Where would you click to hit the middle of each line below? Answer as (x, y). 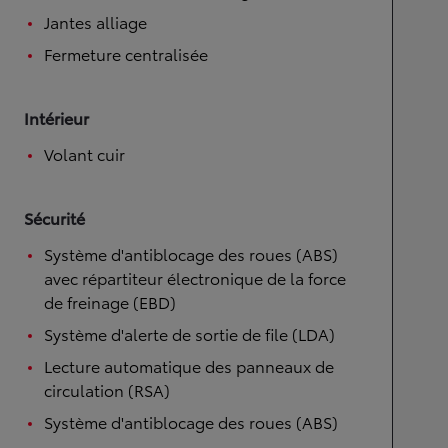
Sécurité (54, 217)
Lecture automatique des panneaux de (189, 365)
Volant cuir (84, 153)
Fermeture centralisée (126, 53)
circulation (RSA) (107, 389)
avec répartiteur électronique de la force (195, 277)
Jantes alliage (95, 21)
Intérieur (56, 117)
